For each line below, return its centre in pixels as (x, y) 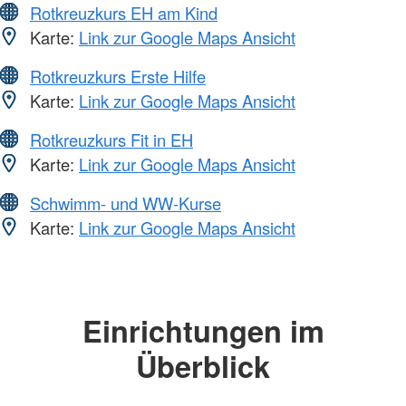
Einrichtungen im (203, 331)
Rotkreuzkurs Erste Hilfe (118, 77)
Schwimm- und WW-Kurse (126, 203)
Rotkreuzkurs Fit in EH (111, 140)
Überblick (203, 366)
